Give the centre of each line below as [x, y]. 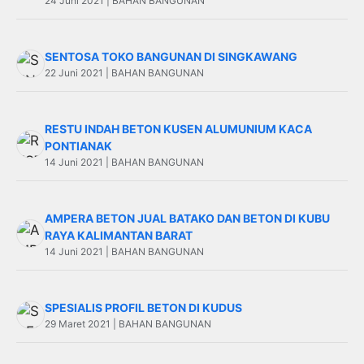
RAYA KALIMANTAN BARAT [119, 235]
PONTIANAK [78, 146]
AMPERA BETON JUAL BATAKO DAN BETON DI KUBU [187, 218]
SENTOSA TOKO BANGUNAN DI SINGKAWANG [171, 56]
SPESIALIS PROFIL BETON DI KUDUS [143, 308]
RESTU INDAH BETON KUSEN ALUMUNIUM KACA [178, 129]
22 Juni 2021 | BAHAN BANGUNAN [124, 73]
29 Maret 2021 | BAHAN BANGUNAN [128, 324]
